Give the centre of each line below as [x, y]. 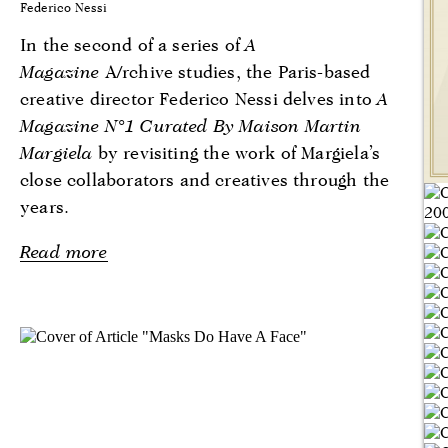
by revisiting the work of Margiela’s [236, 152]
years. [45, 206]
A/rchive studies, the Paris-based [235, 71]
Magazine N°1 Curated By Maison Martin [191, 125]
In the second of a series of [133, 44]
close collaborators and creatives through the [205, 179]
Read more [64, 251]
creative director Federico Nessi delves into [199, 98]
